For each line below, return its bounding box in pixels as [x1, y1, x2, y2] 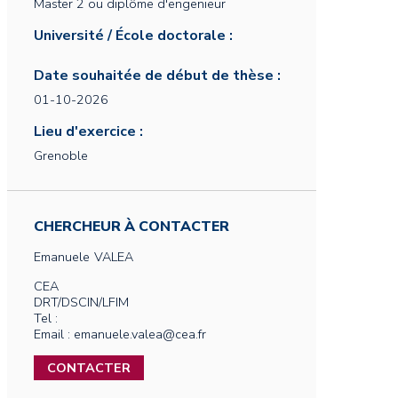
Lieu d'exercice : [34, 122, 143, 141]
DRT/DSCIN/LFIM [34, 293, 129, 311]
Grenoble [34, 147, 88, 164]
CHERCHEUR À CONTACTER [34, 217, 229, 236]
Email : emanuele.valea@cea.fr [34, 325, 206, 343]
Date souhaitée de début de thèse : [34, 66, 281, 85]
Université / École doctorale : [34, 26, 233, 45]
